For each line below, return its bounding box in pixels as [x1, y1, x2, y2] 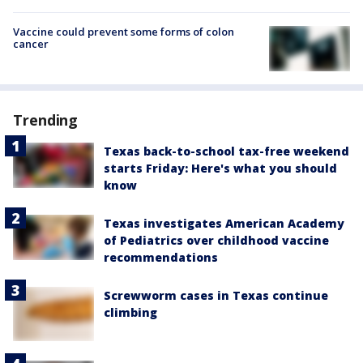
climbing [104, 305, 157, 321]
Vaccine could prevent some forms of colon [13, 23, 234, 39]
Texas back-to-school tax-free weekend [104, 143, 349, 160]
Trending [13, 110, 79, 130]
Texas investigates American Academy [104, 216, 344, 232]
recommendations [104, 250, 218, 266]
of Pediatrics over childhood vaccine [104, 233, 329, 249]
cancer [13, 36, 49, 51]
